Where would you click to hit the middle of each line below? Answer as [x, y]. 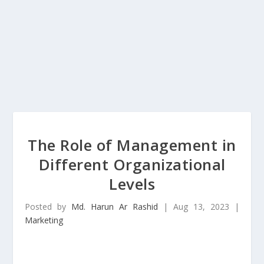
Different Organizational [132, 164]
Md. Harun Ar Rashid [115, 207]
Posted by [48, 207]
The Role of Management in [132, 145]
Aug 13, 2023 [201, 207]
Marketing [44, 220]
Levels [132, 184]
